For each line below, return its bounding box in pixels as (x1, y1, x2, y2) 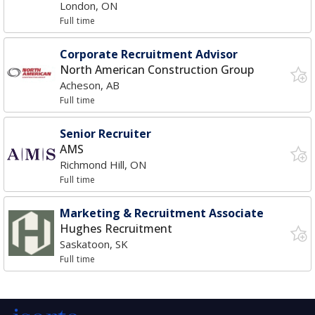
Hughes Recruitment (60, 221, 172, 236)
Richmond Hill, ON (60, 157, 146, 172)
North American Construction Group (60, 62, 254, 77)
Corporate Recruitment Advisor (60, 46, 238, 62)
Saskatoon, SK (60, 237, 128, 251)
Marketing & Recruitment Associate (60, 205, 264, 221)
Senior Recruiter (60, 126, 151, 141)
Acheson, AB (60, 78, 120, 92)
